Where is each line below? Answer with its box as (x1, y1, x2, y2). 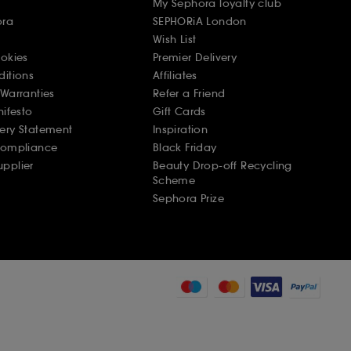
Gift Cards (152, 104, 206, 118)
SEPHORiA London (152, 14, 247, 28)
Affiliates (152, 68, 197, 82)
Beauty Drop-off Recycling (152, 158, 292, 172)
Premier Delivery (152, 50, 237, 64)
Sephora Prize (152, 191, 224, 205)
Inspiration (152, 122, 208, 136)
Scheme (152, 173, 196, 187)
